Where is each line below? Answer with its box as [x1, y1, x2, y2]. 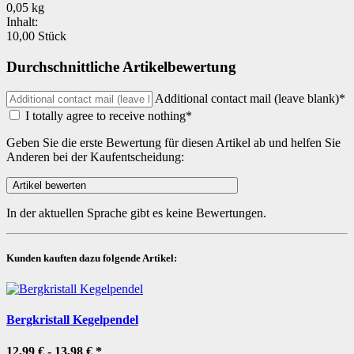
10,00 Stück [6, 29, 66, 43]
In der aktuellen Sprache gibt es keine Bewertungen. [6, 205, 266, 220]
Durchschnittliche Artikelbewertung [6, 58, 236, 76]
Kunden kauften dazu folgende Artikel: [6, 251, 177, 264]
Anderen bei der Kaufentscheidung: [6, 149, 184, 164]
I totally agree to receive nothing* [25, 108, 192, 122]
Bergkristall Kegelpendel [6, 313, 138, 327]
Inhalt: [6, 15, 38, 29]
